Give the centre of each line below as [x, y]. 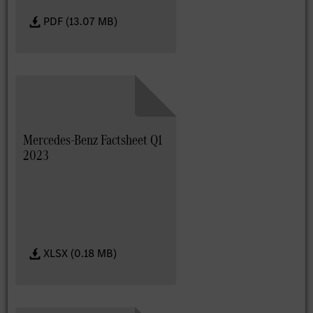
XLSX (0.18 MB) [80, 254]
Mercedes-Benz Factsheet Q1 [93, 139]
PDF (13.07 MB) [81, 22]
